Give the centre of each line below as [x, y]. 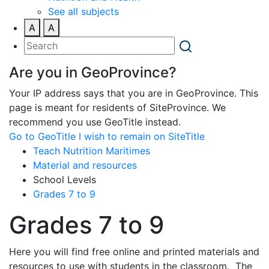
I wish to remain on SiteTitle [142, 136]
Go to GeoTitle [42, 136]
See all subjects [83, 11]
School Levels [65, 179]
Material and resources [85, 165]
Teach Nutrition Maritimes [92, 150]
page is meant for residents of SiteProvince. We [117, 107]
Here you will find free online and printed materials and [134, 251]
